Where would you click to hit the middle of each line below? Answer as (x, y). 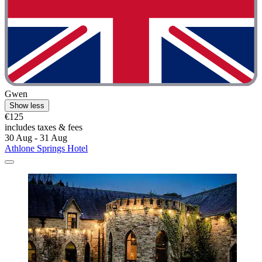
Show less (27, 106)
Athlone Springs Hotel (46, 149)
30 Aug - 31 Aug (36, 138)
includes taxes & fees (44, 127)
